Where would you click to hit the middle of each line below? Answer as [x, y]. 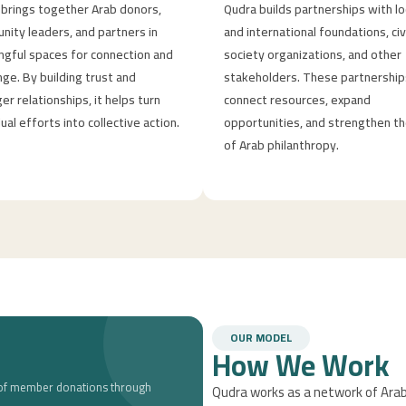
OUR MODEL [261, 338]
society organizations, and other [312, 54]
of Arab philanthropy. [281, 145]
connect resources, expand [297, 99]
